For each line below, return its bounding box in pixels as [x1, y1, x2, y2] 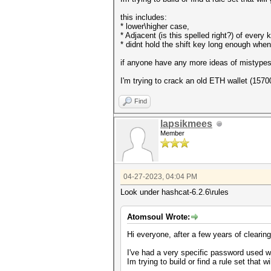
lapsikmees [160, 119, 212, 129]
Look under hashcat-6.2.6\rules [120, 188, 229, 197]
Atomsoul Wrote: [127, 212, 190, 221]
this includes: [120, 13, 167, 22]
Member [160, 129, 184, 137]
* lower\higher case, [120, 22, 189, 31]
